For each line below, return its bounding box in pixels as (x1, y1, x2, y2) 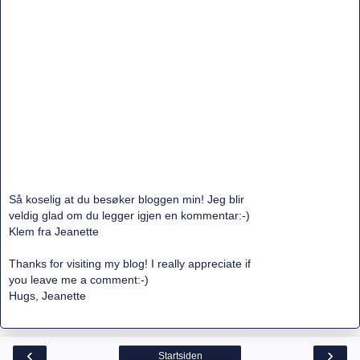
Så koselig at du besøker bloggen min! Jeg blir (9, 193, 244, 207)
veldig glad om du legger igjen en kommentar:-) (9, 209, 250, 223)
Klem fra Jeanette (9, 225, 99, 239)
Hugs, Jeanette (9, 289, 86, 303)
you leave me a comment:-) (9, 273, 149, 287)
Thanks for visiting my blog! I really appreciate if (9, 257, 251, 271)
